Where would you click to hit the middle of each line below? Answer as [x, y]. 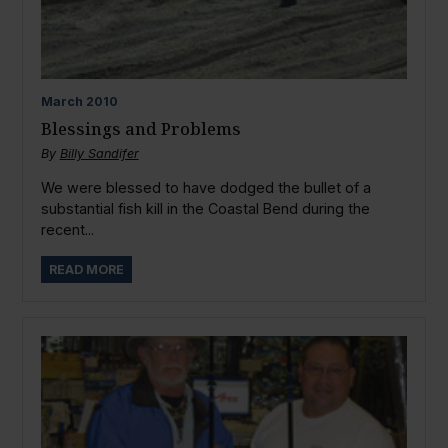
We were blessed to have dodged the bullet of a [205, 188]
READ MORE [86, 269]
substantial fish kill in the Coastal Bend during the [205, 209]
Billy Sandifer [99, 153]
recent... [67, 230]
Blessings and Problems [140, 128]
